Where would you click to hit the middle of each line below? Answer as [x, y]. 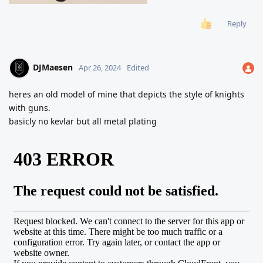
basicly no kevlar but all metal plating [83, 122]
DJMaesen [53, 68]
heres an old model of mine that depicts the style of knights [127, 95]
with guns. [30, 108]
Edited [138, 68]
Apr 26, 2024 [100, 68]
